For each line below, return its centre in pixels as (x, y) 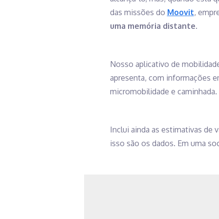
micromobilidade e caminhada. (163, 92)
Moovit (180, 12)
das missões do (138, 12)
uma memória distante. (153, 26)
